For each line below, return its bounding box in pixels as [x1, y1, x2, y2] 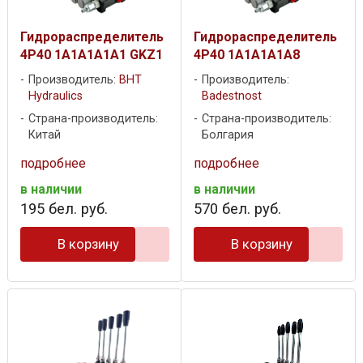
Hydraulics [28, 88, 83, 103]
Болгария [202, 127, 254, 142]
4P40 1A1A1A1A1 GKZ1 [20, 46, 163, 62]
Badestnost [202, 88, 262, 103]
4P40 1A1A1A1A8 [194, 46, 300, 62]
